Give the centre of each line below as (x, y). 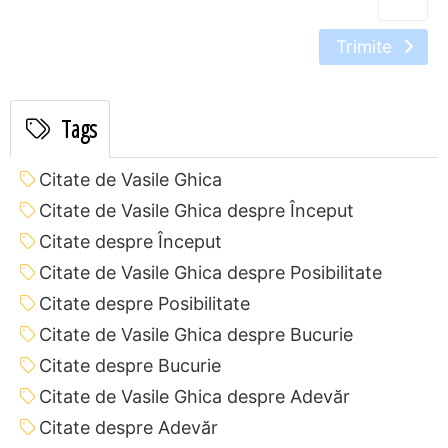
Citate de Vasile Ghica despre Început (196, 210)
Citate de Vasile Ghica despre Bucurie (196, 334)
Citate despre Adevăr (128, 427)
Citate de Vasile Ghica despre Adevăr (194, 396)
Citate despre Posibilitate (144, 303)
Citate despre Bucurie (130, 365)
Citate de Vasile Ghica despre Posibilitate (210, 272)
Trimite (366, 46)
